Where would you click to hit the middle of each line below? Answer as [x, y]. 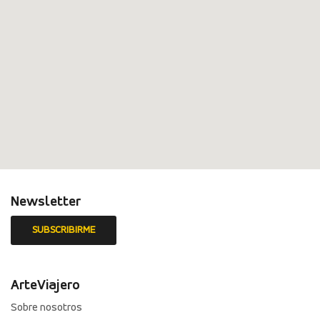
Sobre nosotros [46, 308]
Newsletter [46, 202]
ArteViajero [45, 286]
